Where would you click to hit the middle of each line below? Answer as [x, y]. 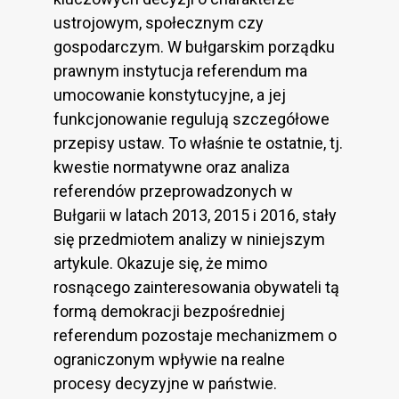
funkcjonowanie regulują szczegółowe [191, 119]
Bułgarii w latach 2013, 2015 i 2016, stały [195, 216]
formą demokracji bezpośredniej [169, 312]
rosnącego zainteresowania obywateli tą [196, 288]
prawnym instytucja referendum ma [180, 71]
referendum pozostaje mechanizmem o [195, 336]
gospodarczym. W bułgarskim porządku [194, 47]
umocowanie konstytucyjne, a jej [170, 95]
